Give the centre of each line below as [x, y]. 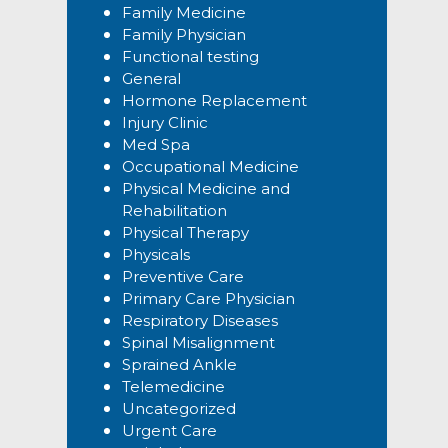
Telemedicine [173, 387]
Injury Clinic [164, 123]
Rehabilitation [174, 211]
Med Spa [155, 145]
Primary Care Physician [208, 299]
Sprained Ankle [179, 365]
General [151, 79]
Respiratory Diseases [199, 321]
